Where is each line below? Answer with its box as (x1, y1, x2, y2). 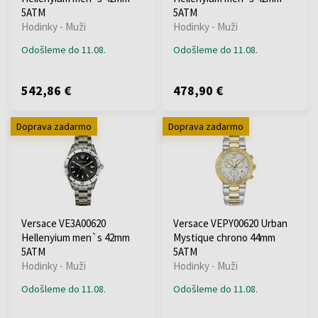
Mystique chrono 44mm (173, 230, 275, 244)
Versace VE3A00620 (21, 216, 106, 230)
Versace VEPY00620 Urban (173, 216, 287, 230)
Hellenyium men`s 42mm (21, 230, 130, 244)
